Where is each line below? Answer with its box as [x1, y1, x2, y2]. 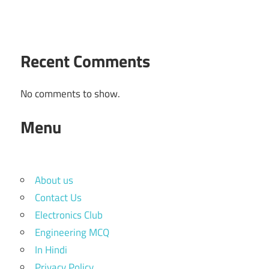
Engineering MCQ [35, 225, 109, 241]
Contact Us [35, 190, 82, 206]
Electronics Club [35, 207, 103, 223]
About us [35, 172, 73, 189]
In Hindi [35, 242, 67, 258]
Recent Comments [20, 48, 150, 74]
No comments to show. [20, 86, 120, 102]
